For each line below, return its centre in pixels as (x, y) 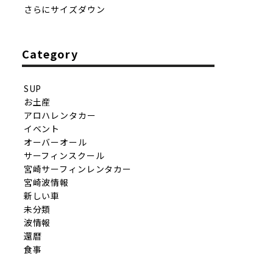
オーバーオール (55, 142)
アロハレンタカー (60, 115)
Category (50, 54)
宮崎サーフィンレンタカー (77, 168)
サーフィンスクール (64, 155)
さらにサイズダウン (64, 9)
